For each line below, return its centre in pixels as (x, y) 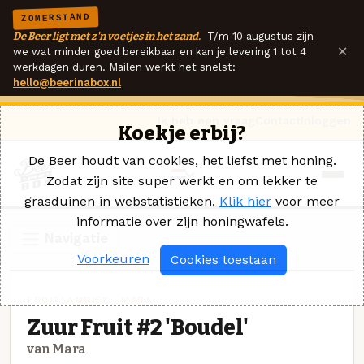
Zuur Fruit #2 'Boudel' (138, 327)
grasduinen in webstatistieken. (122, 201)
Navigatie (75, 238)
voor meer (305, 201)
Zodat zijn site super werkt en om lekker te (182, 181)
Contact (278, 120)
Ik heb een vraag (206, 120)
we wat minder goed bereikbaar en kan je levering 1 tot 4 (160, 52)
